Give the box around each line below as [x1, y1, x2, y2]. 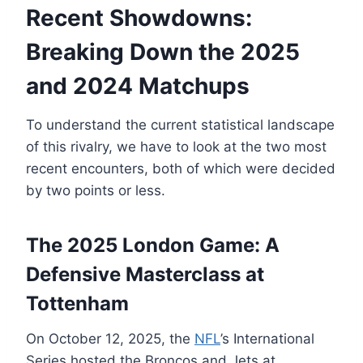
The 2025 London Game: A [26, 233, 280, 258]
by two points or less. [26, 182, 165, 199]
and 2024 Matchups [26, 72, 250, 100]
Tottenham [26, 292, 129, 316]
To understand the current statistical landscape [26, 117, 335, 134]
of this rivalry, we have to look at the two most [26, 139, 327, 156]
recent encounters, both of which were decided [26, 160, 335, 177]
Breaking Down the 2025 [26, 38, 300, 66]
